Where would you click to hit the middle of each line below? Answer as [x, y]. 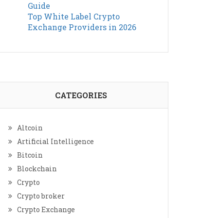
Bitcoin [30, 155]
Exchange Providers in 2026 [82, 27]
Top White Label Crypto [74, 17]
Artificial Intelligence [55, 142]
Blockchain [37, 169]
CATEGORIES [81, 95]
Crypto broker [41, 196]
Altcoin [30, 128]
